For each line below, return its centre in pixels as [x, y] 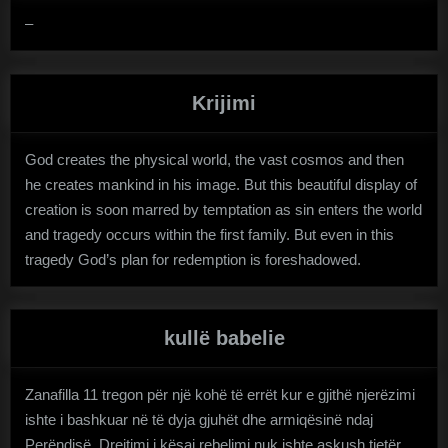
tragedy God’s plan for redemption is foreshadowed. [193, 259]
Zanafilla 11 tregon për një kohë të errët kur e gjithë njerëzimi [220, 395]
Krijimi [224, 102]
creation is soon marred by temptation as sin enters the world [223, 209]
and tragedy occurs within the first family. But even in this [209, 234]
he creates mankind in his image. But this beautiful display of [221, 184]
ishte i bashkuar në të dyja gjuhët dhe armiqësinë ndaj [199, 420]
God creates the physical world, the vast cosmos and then [214, 159]
